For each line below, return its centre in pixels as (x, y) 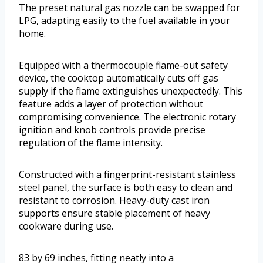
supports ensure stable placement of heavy (114, 213)
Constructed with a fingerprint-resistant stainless (127, 175)
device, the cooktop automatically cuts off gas (119, 78)
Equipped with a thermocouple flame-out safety (123, 65)
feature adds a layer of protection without (111, 104)
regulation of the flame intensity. (91, 143)
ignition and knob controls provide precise (112, 130)
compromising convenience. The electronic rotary (127, 117)
